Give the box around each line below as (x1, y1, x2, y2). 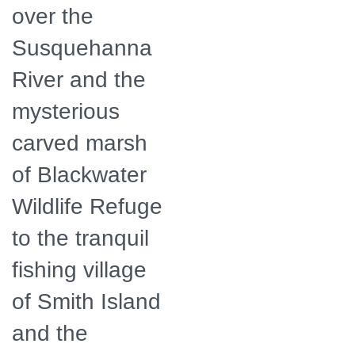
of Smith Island (12, 288, 161, 314)
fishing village (12, 257, 147, 282)
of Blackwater (12, 162, 147, 187)
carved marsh (12, 130, 147, 155)
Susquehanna (12, 35, 152, 60)
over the (12, 3, 94, 29)
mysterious (12, 98, 120, 124)
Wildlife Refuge (12, 193, 162, 219)
